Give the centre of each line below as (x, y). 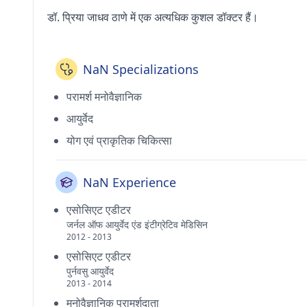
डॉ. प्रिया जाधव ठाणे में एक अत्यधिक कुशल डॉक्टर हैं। (153, 17)
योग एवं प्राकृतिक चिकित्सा (119, 140)
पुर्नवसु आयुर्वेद (90, 271)
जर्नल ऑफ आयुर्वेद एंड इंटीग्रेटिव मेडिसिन (137, 224)
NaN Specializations (141, 69)
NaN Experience (130, 182)
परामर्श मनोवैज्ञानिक (104, 97)
